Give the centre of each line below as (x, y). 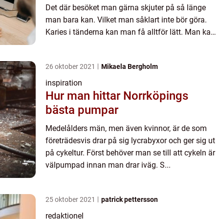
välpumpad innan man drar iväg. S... (108, 165)
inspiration (64, 83)
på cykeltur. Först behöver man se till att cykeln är (130, 153)
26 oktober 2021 (71, 66)
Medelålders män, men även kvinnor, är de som (126, 128)
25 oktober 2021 (71, 199)
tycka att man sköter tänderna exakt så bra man (128, 44)
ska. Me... (62, 56)
